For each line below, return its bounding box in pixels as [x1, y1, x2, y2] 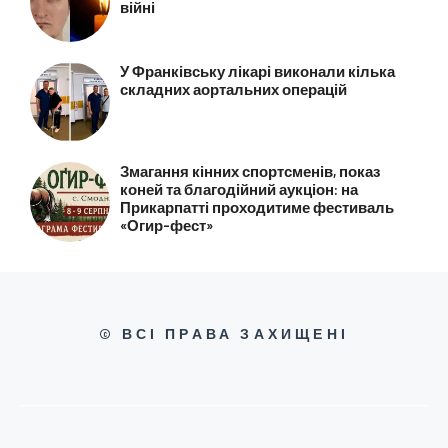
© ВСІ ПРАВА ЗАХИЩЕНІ [99, 325, 349, 342]
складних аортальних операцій [119, 80, 347, 98]
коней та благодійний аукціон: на [119, 180, 358, 198]
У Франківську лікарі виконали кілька [119, 62, 395, 80]
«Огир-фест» [119, 216, 213, 234]
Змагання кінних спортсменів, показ [119, 162, 380, 180]
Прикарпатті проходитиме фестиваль [119, 198, 394, 216]
